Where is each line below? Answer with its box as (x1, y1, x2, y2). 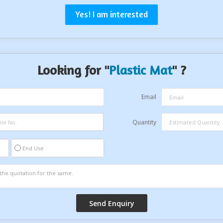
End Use (22, 144, 44, 152)
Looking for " (37, 62, 109, 78)
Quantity (132, 118, 156, 126)
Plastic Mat (109, 62, 172, 78)
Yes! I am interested (75, 9, 148, 19)
